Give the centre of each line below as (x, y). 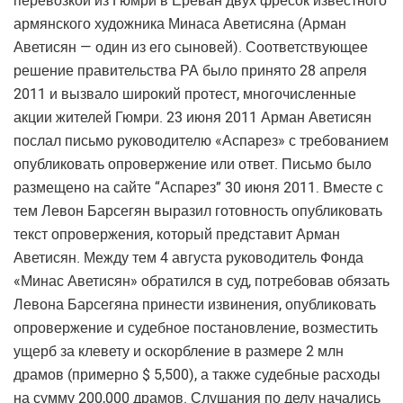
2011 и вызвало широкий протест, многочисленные (185, 94)
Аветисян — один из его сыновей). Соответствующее (191, 47)
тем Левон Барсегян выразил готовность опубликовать (198, 211)
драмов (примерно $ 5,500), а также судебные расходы (197, 375)
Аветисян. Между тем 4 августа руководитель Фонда (188, 258)
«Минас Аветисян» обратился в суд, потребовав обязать (201, 281)
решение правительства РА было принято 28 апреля (190, 71)
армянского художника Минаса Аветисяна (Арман (180, 24)
